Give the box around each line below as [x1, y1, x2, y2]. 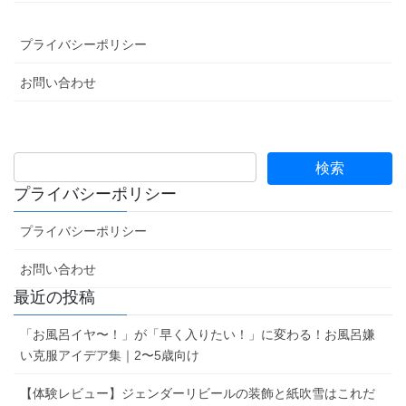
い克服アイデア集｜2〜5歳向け [20, 347, 199, 362]
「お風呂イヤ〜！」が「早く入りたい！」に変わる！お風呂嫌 [20, 326, 375, 342]
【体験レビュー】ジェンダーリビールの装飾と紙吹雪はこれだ [20, 385, 375, 401]
